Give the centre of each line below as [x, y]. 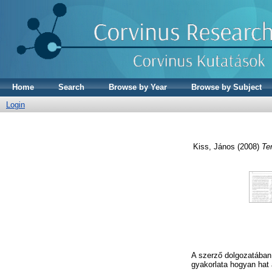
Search [71, 87]
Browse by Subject [226, 87]
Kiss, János [214, 146]
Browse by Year [138, 87]
